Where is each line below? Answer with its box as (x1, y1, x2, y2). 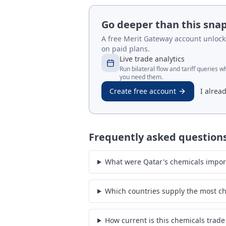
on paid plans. (101, 44, 150, 53)
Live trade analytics (120, 54, 185, 64)
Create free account (109, 86, 176, 96)
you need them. (120, 73, 163, 81)
